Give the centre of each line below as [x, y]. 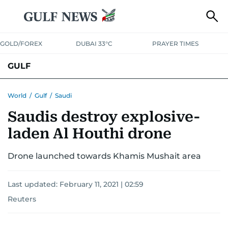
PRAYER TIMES [175, 44]
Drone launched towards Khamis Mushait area [104, 156]
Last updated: [34, 184]
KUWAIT [56, 90]
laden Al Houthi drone [90, 134]
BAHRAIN [25, 90]
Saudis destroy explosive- [104, 117]
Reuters [22, 199]
